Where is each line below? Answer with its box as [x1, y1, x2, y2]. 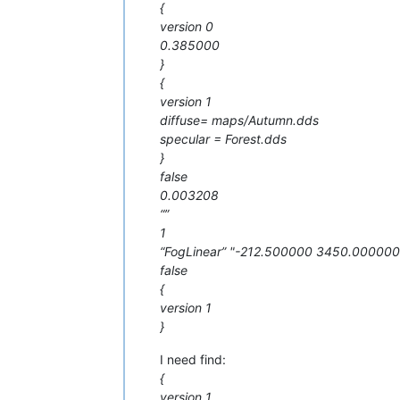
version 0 [160, 18, 213, 34]
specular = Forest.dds [160, 130, 287, 146]
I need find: [160, 351, 226, 367]
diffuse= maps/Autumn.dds [160, 112, 319, 128]
